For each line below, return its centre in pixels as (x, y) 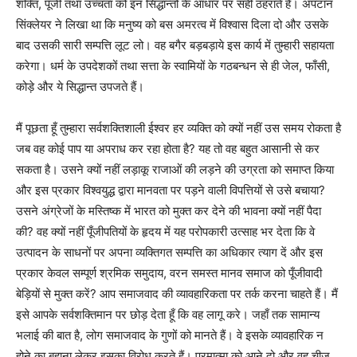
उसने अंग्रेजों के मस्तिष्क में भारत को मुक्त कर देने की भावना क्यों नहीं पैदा (169, 211)
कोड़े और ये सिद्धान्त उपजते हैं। (80, 87)
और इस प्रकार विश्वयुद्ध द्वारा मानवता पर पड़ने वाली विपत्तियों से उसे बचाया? (171, 190)
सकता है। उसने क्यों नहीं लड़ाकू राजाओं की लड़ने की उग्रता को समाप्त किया (175, 170)
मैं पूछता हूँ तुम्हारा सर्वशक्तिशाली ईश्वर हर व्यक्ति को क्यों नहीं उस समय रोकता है (178, 128)
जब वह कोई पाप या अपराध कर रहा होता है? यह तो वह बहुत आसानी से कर (168, 149)
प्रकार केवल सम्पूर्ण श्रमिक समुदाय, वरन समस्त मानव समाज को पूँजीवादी (169, 273)
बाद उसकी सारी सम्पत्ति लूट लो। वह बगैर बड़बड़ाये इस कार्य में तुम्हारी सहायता (175, 45)
